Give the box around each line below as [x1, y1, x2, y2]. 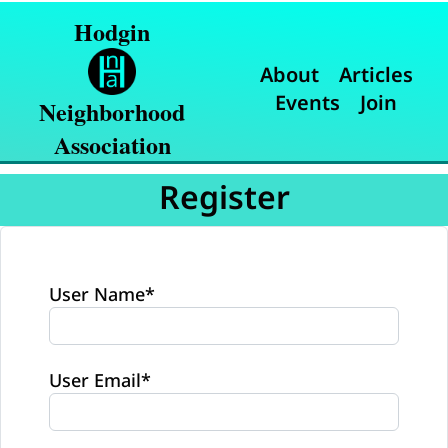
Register [158, 175, 290, 219]
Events [275, 89, 340, 117]
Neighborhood [39, 94, 185, 130]
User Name [49, 281, 145, 306]
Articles [338, 61, 413, 89]
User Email [49, 367, 141, 392]
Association [53, 127, 171, 163]
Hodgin [73, 14, 150, 50]
